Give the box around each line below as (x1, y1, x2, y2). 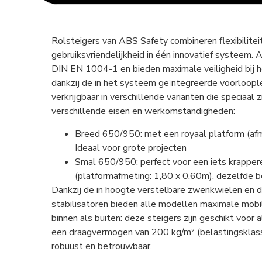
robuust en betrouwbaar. (51, 239, 152, 253)
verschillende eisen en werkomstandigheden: (51, 105, 235, 118)
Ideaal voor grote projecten (74, 141, 187, 154)
